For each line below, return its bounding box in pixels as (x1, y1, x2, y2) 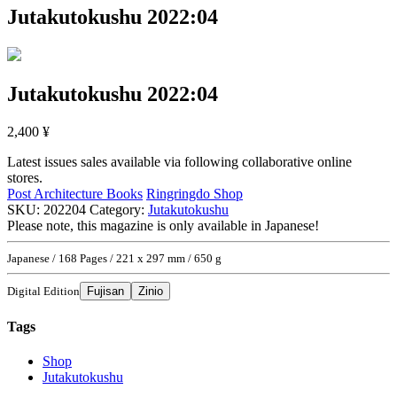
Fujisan (87, 284, 124, 298)
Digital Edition (7, 284, 80, 298)
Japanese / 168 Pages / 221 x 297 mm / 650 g (7, 251, 222, 265)
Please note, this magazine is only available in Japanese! (7, 217, 319, 233)
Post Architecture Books (7, 185, 143, 201)
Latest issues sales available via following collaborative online (7, 153, 352, 169)
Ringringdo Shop (146, 185, 243, 201)
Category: (90, 201, 148, 217)
